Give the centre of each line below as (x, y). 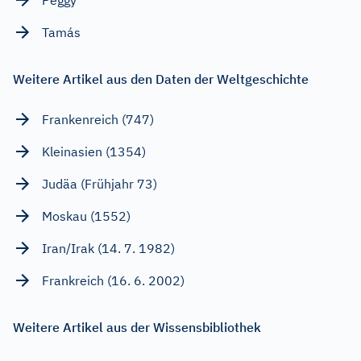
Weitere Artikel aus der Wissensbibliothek (137, 327)
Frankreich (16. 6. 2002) (113, 280)
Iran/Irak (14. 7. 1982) (108, 248)
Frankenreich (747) (98, 119)
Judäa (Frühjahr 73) (100, 183)
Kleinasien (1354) (94, 151)
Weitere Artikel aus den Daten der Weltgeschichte (161, 79)
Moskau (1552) (86, 216)
